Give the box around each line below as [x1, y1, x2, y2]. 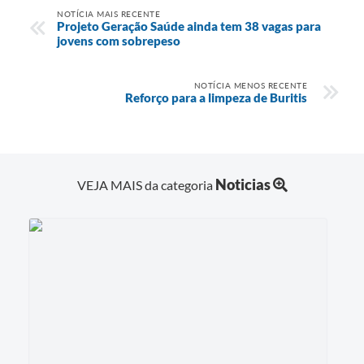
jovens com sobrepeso [57, 32, 180, 48]
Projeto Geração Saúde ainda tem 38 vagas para [57, 18, 321, 33]
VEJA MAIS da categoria [76, 176, 215, 193]
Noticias [214, 175, 271, 193]
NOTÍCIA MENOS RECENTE [193, 80, 307, 90]
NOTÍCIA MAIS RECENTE [57, 8, 160, 19]
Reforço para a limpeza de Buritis [125, 89, 307, 105]
